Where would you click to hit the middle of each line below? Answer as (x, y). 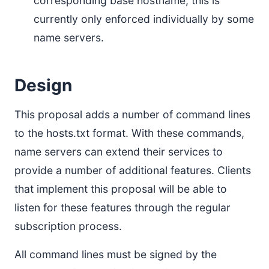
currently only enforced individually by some (144, 19)
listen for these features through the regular (122, 207)
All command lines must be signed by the (116, 254)
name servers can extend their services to (119, 152)
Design (43, 85)
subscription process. (68, 226)
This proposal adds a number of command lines (132, 114)
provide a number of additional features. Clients (133, 170)
